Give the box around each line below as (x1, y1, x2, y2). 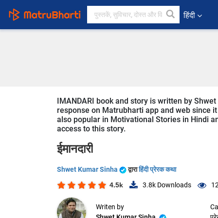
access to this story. (57, 124, 126, 133)
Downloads (156, 181, 191, 189)
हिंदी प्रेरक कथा (139, 165, 176, 173)
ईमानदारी (57, 142, 93, 156)
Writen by (96, 203, 124, 211)
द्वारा (128, 165, 139, 173)
